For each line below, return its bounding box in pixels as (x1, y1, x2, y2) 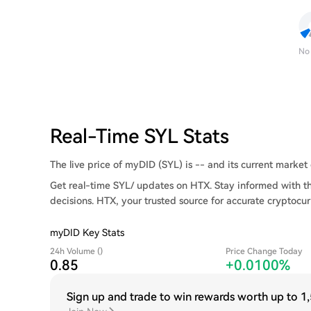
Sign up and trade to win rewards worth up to (67, 290, 301, 303)
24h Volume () (50, 246, 103, 256)
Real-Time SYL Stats (50, 125, 229, 148)
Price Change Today (226, 246, 303, 256)
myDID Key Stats (50, 227, 124, 238)
